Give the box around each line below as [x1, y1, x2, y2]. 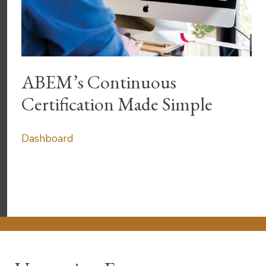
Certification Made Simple [21, 91, 213, 116]
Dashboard [21, 131, 74, 145]
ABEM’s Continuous [21, 69, 176, 94]
